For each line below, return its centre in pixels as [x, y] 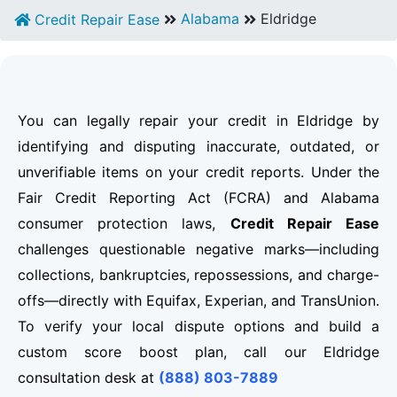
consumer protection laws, [124, 224]
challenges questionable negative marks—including [198, 249]
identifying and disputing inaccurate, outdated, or [198, 147]
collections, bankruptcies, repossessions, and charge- [198, 275]
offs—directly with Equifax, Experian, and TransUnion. [198, 301]
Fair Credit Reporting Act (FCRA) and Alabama [198, 198]
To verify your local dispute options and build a [198, 327]
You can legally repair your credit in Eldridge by [198, 121]
